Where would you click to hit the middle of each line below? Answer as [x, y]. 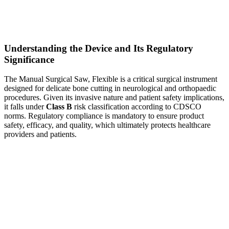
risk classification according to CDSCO [137, 107]
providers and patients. [40, 134]
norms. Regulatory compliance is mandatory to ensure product [104, 116]
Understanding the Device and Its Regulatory [99, 48]
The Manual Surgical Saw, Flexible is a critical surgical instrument [111, 79]
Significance [29, 59]
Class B [59, 107]
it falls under [25, 107]
